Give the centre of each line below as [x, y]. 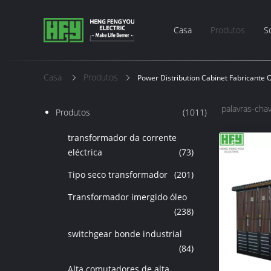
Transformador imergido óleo [127, 197]
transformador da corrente [122, 138]
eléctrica [85, 152]
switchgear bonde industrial [125, 234]
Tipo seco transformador [118, 175]
